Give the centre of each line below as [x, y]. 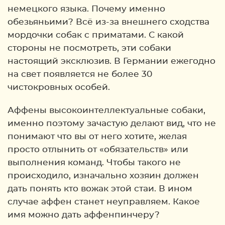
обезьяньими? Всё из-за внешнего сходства [108, 22]
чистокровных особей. [59, 87]
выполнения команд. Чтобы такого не [94, 162]
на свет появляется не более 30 [80, 74]
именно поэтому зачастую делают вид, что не [112, 123]
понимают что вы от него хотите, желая [97, 136]
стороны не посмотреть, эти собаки [89, 48]
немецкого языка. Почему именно [86, 9]
